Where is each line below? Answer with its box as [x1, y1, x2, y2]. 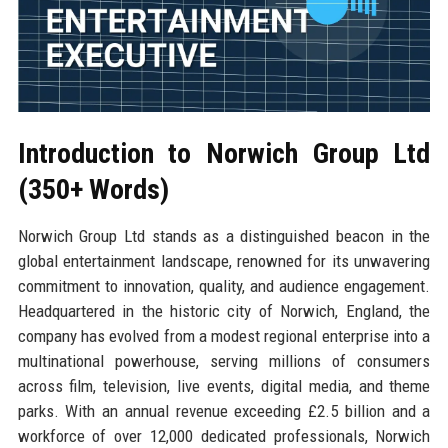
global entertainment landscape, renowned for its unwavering [17, 250, 431, 271]
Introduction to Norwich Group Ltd [17, 136, 431, 170]
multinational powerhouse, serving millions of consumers [17, 350, 431, 371]
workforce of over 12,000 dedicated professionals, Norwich [17, 425, 431, 446]
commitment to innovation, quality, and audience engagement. [17, 275, 431, 296]
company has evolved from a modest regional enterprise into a [17, 325, 431, 346]
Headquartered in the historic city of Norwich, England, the [17, 300, 431, 321]
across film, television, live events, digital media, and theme [17, 375, 431, 396]
